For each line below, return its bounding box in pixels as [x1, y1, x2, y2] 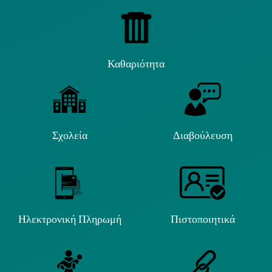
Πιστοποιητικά [170, 212, 235, 226]
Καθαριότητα [107, 57, 165, 70]
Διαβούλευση [172, 129, 233, 142]
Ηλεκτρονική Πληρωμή [18, 212, 121, 226]
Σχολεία [52, 129, 87, 142]
